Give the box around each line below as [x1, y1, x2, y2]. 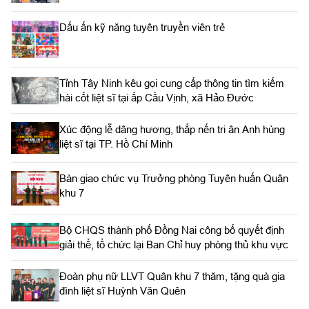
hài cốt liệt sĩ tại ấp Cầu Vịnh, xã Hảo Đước [59, 91, 254, 103]
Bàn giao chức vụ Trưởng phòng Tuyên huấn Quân [59, 172, 288, 185]
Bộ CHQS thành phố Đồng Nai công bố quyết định [59, 224, 284, 237]
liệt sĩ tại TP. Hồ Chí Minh [59, 137, 172, 150]
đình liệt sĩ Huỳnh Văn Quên [59, 285, 186, 297]
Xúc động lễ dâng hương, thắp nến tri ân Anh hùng [59, 123, 285, 135]
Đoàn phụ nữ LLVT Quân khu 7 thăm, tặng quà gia [59, 270, 285, 283]
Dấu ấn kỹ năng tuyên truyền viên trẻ [59, 21, 225, 33]
